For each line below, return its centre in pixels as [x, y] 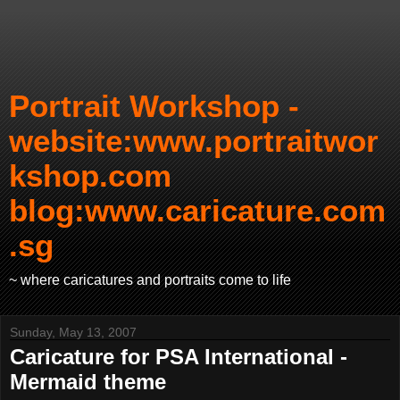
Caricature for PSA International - [179, 357]
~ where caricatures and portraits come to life [150, 280]
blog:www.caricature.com [197, 211]
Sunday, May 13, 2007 [73, 332]
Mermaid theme [88, 382]
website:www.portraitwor [194, 141]
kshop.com [90, 176]
